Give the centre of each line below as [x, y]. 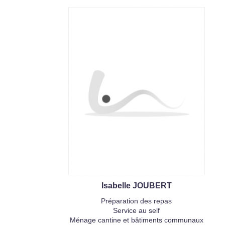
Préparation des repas [137, 201]
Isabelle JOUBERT [136, 186]
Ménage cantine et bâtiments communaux [136, 220]
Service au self [137, 210]
